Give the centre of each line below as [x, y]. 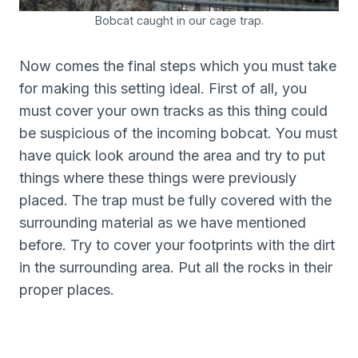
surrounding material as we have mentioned [163, 222]
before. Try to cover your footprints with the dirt [177, 245]
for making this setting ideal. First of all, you [163, 88]
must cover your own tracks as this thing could [173, 110]
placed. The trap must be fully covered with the [175, 200]
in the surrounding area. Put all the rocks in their [176, 267]
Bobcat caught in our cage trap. [179, 20]
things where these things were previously [158, 177]
